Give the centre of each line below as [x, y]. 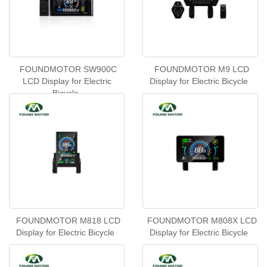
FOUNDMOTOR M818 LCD [68, 221]
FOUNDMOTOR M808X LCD [202, 221]
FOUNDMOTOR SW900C [68, 69]
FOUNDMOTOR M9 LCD [202, 69]
